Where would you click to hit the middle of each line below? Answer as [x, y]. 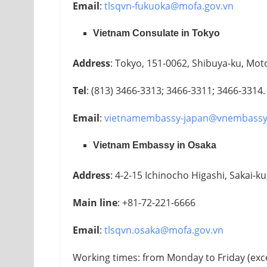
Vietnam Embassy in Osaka [155, 145]
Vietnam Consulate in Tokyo [157, 33]
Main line [95, 202]
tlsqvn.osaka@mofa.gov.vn [164, 230]
